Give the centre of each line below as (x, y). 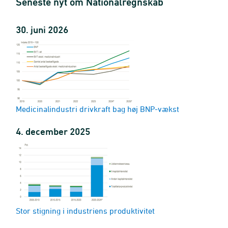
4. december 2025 (53, 131)
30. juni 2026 (42, 30)
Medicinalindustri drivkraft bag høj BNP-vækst (97, 109)
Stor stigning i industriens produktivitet (85, 211)
